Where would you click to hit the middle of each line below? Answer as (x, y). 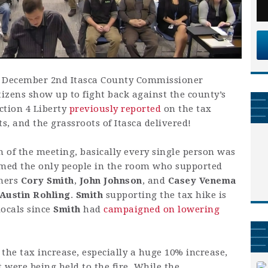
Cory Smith (47, 181)
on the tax (186, 109)
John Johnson (111, 181)
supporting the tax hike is (165, 195)
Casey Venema (202, 181)
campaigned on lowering (162, 210)
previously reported (115, 109)
